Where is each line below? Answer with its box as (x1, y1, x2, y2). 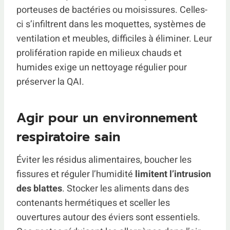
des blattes (16, 182, 62, 196)
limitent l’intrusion (135, 167, 211, 182)
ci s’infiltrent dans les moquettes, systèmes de (16, 17, 206, 32)
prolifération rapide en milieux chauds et (16, 46, 182, 61)
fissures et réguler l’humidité (16, 167, 135, 182)
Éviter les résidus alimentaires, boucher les (16, 153, 191, 167)
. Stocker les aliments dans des (62, 182, 189, 196)
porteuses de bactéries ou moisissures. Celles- (16, 3, 207, 17)
